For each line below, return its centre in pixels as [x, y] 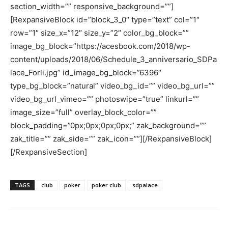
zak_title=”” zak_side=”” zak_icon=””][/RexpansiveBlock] [111, 139]
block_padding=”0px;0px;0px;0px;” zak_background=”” [108, 125]
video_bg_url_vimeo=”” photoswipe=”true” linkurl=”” [105, 99]
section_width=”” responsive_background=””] [92, 6]
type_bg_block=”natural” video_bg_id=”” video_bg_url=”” [112, 86]
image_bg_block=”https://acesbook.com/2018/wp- [100, 46]
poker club [106, 185]
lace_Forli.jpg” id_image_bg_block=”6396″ [86, 73]
